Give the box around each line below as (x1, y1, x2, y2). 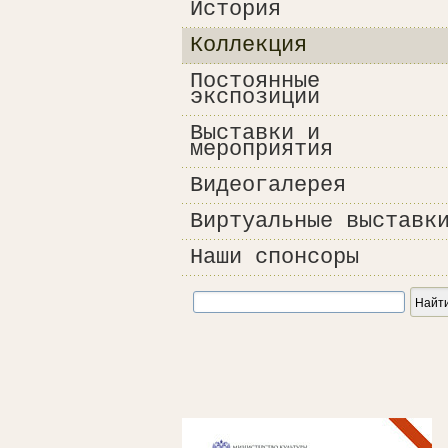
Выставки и (190, 121, 320, 146)
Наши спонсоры (190, 245, 359, 270)
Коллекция (190, 33, 307, 58)
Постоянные (190, 69, 320, 94)
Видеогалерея (190, 173, 346, 198)
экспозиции (190, 85, 320, 110)
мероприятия (190, 137, 333, 162)
